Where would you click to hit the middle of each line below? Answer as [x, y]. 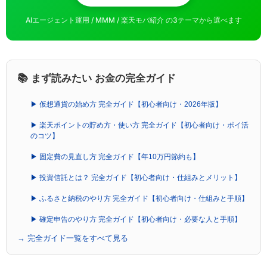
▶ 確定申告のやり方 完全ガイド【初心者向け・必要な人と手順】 [136, 219]
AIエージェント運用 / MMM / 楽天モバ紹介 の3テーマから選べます [133, 20]
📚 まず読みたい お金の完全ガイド [97, 78]
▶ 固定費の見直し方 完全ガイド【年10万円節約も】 [115, 157]
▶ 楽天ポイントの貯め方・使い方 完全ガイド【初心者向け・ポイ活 [139, 125]
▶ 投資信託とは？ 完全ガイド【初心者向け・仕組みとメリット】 [136, 178]
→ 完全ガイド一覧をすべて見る [73, 238]
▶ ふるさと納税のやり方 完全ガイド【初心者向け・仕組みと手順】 [139, 198]
